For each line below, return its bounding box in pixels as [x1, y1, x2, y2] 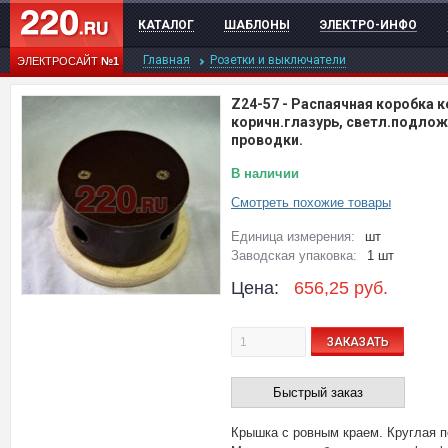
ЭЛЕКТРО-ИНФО [320, 18, 417, 32]
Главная [143, 53, 190, 67]
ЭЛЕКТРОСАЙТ [17, 55, 101, 67]
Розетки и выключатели [210, 53, 346, 67]
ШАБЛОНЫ [224, 18, 290, 32]
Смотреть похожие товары [231, 195, 391, 210]
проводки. [231, 132, 303, 148]
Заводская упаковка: [231, 248, 357, 263]
